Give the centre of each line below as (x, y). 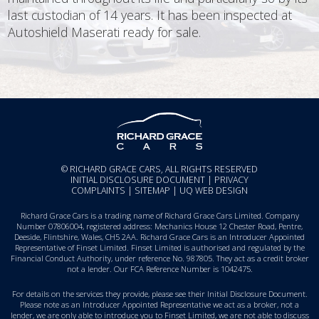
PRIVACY (231, 179)
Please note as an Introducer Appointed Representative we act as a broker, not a (159, 304)
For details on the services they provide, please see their (109, 293)
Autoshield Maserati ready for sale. (110, 32)
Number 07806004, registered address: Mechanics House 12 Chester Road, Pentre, (159, 226)
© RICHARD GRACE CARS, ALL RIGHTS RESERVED (159, 169)
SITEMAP (152, 190)
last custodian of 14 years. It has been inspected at (150, 15)
